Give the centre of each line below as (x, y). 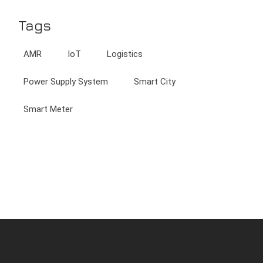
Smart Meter (48, 109)
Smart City (155, 81)
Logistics (125, 54)
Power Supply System (66, 81)
